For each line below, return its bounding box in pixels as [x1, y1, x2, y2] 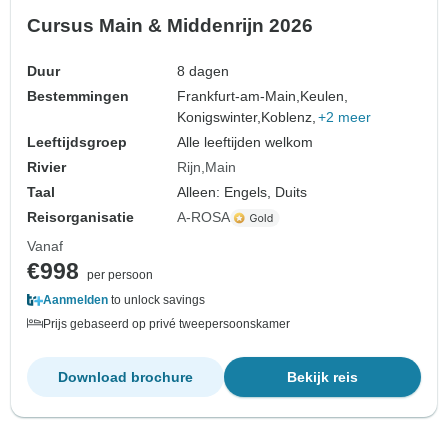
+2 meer [318, 109, 372, 126]
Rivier [27, 159, 66, 176]
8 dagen [177, 63, 230, 80]
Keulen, [300, 88, 349, 105]
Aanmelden [43, 293, 108, 308]
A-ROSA [177, 209, 231, 226]
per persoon [87, 268, 153, 283]
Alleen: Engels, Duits [177, 184, 308, 201]
